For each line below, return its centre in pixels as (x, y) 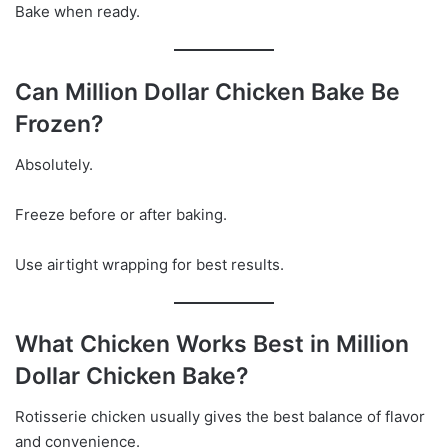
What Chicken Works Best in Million (212, 344)
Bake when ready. (77, 12)
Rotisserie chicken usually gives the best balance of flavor (220, 416)
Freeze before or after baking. (121, 214)
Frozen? (59, 124)
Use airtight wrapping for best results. (149, 264)
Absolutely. (54, 164)
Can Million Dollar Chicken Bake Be (207, 92)
